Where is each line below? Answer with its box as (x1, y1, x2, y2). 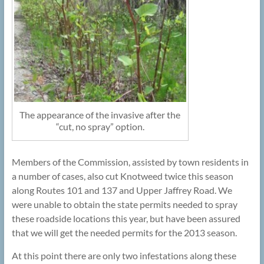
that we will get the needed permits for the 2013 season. (11, 227, 237, 239)
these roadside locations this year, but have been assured (11, 213, 240, 225)
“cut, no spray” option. (55, 121, 144, 133)
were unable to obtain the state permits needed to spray (11, 199, 237, 210)
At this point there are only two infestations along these (11, 250, 236, 262)
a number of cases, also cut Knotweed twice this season (11, 170, 233, 182)
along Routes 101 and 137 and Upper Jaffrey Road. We (11, 184, 232, 196)
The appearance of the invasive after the (19, 109, 181, 121)
